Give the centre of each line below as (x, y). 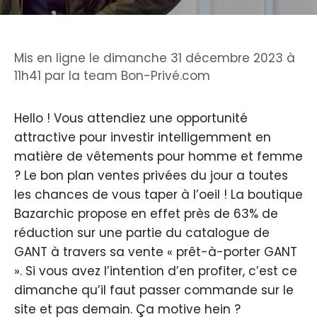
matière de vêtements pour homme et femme (158, 156)
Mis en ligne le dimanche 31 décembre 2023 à (155, 58)
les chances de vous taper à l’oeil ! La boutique (158, 194)
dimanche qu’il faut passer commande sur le (154, 290)
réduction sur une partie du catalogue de (142, 232)
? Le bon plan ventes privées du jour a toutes (151, 175)
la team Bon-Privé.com (139, 75)
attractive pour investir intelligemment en (143, 137)
